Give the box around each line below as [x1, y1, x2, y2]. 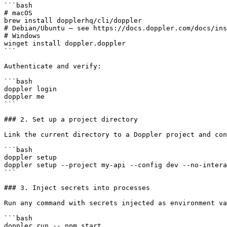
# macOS [4, 9, 32, 17]
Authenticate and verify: [4, 62, 101, 70]
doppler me [4, 92, 45, 100]
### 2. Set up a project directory [4, 115, 138, 123]
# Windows [4, 31, 41, 40]
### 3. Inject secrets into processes [4, 183, 150, 192]
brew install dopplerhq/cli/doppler [4, 16, 142, 24]
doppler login [4, 85, 57, 93]
